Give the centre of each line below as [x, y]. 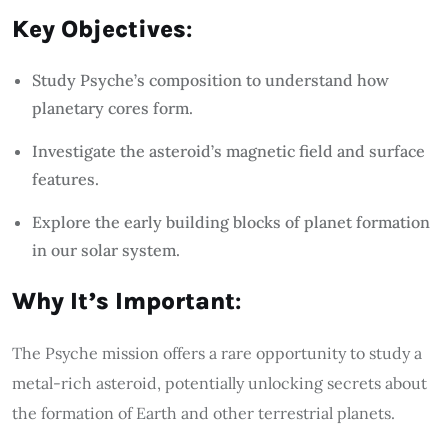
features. [65, 178]
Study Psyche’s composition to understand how [210, 79]
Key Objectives [99, 28]
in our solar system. [106, 249]
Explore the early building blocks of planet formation [231, 221]
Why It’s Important [123, 300]
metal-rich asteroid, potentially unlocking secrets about [219, 382]
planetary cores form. [112, 107]
